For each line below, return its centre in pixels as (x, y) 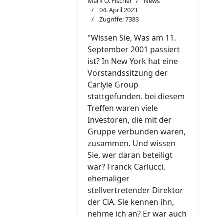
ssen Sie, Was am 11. (138, 38)
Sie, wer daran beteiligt (130, 155)
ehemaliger (109, 179)
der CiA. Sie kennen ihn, (131, 202)
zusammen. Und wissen (131, 143)
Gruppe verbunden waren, (137, 132)
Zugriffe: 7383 (119, 19)
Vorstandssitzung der (128, 73)
